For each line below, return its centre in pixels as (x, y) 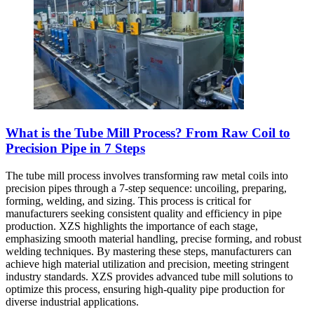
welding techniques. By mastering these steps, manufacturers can (149, 251)
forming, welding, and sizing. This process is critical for (128, 200)
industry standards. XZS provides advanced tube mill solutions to (149, 276)
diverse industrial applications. (72, 301)
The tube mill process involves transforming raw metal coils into (147, 175)
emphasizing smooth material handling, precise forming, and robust (153, 238)
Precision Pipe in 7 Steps (75, 149)
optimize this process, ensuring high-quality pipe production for (145, 289)
